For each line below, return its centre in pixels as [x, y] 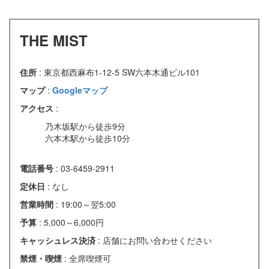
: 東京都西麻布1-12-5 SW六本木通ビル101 [119, 72]
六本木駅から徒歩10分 [88, 138]
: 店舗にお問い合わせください [155, 240]
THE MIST [54, 41]
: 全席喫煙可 [88, 258]
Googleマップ [80, 90]
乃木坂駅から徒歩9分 [85, 126]
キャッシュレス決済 [59, 240]
